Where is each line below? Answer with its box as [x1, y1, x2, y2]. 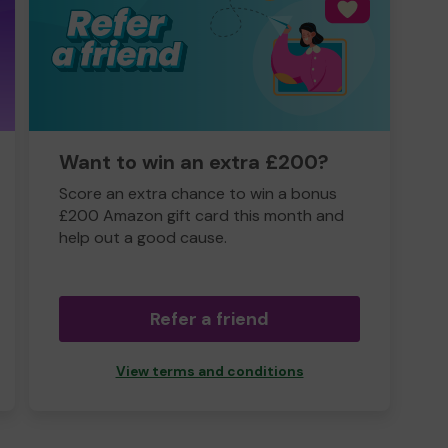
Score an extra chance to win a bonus [59, 183, 337, 204]
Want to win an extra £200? [59, 149, 329, 175]
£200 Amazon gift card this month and [59, 205, 344, 226]
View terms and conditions [115, 363, 304, 380]
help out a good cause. [59, 227, 227, 248]
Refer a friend [150, 307, 269, 331]
